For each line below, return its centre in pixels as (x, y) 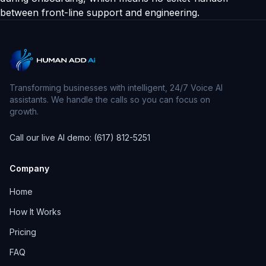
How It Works (35, 212)
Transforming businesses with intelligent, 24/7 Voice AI (116, 88)
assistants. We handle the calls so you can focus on (110, 99)
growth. (24, 111)
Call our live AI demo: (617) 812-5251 (80, 137)
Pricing (23, 232)
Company (29, 168)
